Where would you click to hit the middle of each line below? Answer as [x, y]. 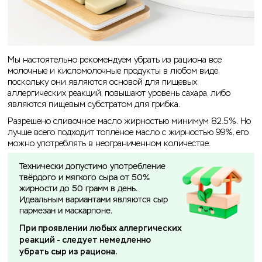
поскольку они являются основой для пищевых [102, 82]
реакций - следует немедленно [85, 240]
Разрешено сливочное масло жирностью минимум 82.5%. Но [129, 122]
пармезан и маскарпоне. [67, 211]
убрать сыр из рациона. [68, 252]
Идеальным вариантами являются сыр [94, 200]
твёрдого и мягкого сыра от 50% [85, 178]
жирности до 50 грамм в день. [78, 189]
